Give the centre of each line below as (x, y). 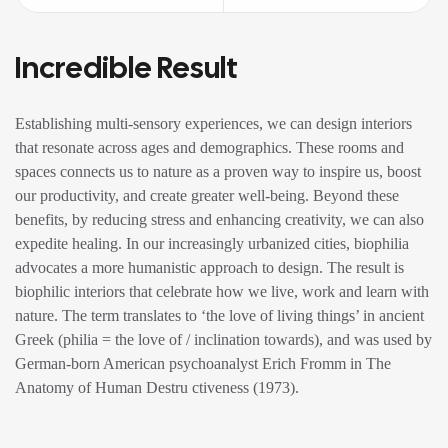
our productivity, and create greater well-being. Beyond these (207, 195)
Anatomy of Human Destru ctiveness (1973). (157, 387)
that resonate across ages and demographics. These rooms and (209, 147)
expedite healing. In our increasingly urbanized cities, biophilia (212, 243)
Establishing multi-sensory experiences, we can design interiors (213, 123)
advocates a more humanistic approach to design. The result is (209, 267)
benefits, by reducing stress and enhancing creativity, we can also (219, 219)
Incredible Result (126, 67)
